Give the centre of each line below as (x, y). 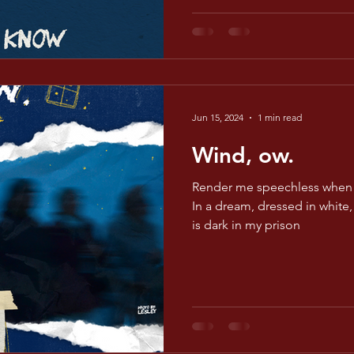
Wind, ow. (243, 154)
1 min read (280, 117)
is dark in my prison (246, 224)
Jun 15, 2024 (218, 117)
